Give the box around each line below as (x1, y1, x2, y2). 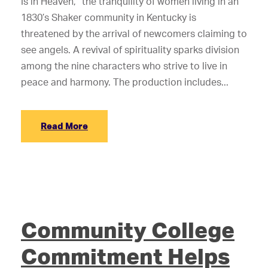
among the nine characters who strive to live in (21, 60, 227, 72)
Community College (21, 216, 234, 243)
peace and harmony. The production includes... (21, 76, 229, 88)
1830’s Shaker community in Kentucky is (21, 11, 196, 23)
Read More (41, 120, 88, 132)
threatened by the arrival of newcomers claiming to (21, 28, 247, 39)
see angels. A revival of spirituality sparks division (21, 44, 239, 56)
